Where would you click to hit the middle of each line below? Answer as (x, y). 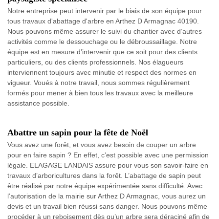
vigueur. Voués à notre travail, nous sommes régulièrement (99, 82)
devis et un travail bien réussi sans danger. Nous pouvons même (107, 206)
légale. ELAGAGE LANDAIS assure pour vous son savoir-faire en (108, 165)
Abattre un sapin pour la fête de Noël (78, 132)
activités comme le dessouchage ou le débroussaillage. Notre (102, 41)
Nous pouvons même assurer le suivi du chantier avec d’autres (105, 31)
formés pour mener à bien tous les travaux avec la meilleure (100, 93)
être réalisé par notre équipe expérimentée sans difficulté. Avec (105, 186)
